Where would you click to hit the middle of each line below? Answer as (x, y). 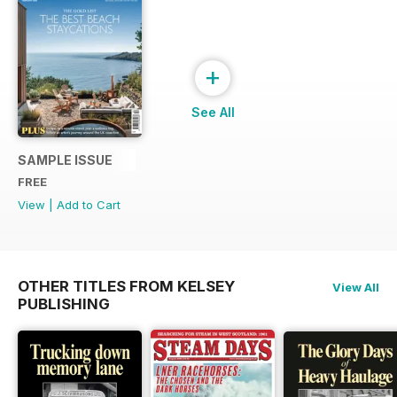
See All (213, 113)
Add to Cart (89, 205)
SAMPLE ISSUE (65, 160)
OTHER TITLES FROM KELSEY (126, 287)
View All (356, 288)
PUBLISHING (64, 304)
